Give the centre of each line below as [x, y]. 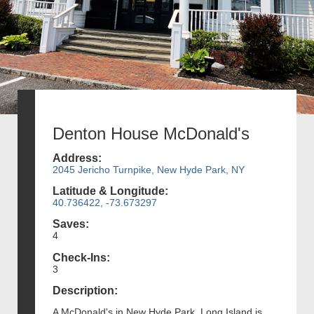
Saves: [71, 224]
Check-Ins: [81, 257]
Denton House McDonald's [151, 133]
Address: [77, 158]
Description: [85, 290]
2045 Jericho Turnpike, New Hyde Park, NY [149, 169]
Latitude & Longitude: [110, 191]
